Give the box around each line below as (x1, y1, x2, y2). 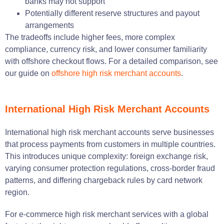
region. (5, 187, 29, 196)
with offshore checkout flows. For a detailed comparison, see (5, 56, 218, 65)
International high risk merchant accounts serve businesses (5, 127, 214, 136)
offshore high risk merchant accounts (51, 68, 181, 77)
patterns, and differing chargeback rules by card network (5, 175, 202, 184)
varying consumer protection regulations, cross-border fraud (5, 163, 215, 172)
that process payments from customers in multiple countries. (5, 139, 215, 148)
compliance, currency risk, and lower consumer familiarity (5, 44, 207, 53)
